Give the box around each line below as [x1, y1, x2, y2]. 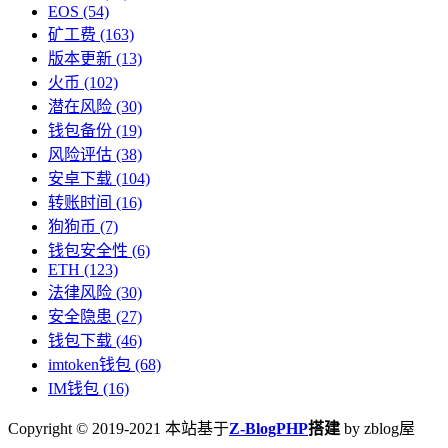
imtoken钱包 [48, 355, 131, 373]
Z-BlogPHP [229, 419, 308, 437]
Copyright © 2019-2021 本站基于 [8, 419, 229, 437]
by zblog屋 [340, 419, 415, 437]
